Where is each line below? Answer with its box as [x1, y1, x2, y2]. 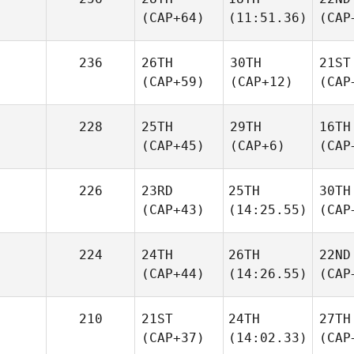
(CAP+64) [141, 10, 205, 25]
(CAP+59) [141, 74, 205, 89]
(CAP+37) [141, 330, 205, 345]
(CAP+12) [230, 74, 293, 89]
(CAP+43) [141, 202, 205, 217]
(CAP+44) [141, 266, 205, 281]
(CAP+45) [141, 138, 205, 153]
